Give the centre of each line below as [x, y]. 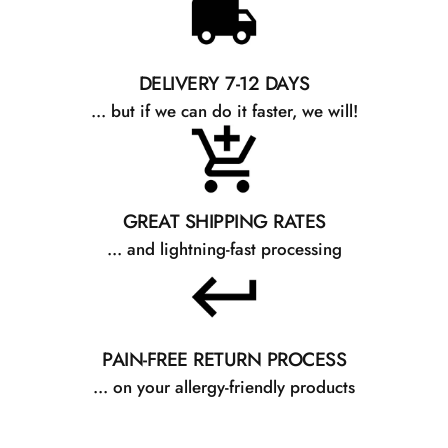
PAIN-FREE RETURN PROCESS [224, 359]
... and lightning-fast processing [224, 249]
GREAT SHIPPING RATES [224, 221]
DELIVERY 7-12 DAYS [224, 83]
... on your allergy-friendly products [224, 387]
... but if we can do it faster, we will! [224, 111]
